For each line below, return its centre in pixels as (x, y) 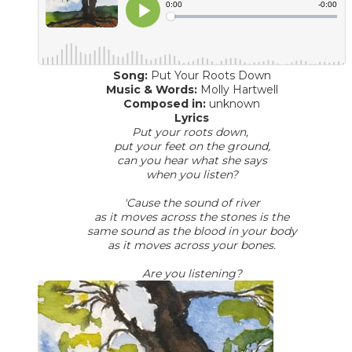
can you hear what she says (192, 160)
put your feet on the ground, (192, 146)
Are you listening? (192, 273)
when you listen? (192, 174)
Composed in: (165, 103)
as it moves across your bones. (192, 245)
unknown (233, 103)
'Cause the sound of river (192, 202)
